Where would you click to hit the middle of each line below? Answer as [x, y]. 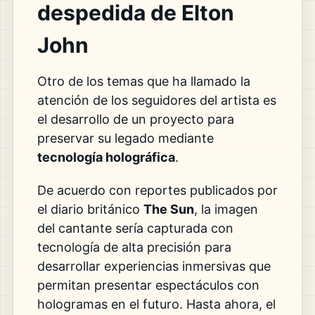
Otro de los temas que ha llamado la [143, 81]
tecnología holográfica [106, 157]
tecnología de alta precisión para [134, 247]
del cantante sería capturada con [135, 228]
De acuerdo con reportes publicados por [157, 190]
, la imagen [226, 209]
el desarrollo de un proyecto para [135, 119]
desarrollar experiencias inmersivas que [154, 266]
